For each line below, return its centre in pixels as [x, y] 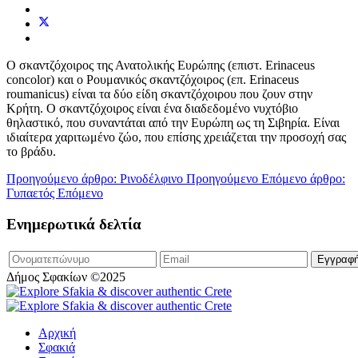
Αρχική [57, 332]
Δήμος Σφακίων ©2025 [66, 276]
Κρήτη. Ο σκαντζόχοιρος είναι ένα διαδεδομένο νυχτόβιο [152, 109]
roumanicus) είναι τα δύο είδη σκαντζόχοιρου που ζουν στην [159, 94]
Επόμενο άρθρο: [303, 179]
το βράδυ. [31, 152]
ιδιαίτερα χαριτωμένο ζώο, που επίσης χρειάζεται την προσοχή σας [176, 137]
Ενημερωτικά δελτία [74, 224]
